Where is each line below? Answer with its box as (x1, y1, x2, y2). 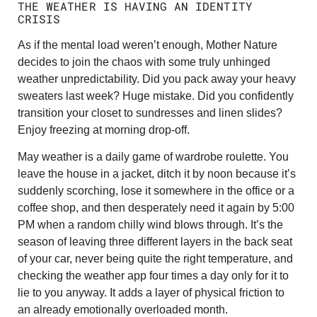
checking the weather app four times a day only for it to (18, 270, 289, 282)
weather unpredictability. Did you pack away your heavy (18, 72, 296, 85)
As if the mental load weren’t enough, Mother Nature (18, 38, 277, 51)
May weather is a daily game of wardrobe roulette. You (18, 151, 289, 163)
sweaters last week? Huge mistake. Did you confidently (18, 89, 294, 102)
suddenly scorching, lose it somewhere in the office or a (18, 185, 294, 197)
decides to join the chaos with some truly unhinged (18, 55, 270, 68)
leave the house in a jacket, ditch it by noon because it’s (18, 168, 296, 180)
